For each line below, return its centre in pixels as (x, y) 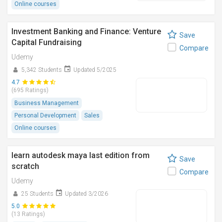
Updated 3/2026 (86, 194)
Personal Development (45, 115)
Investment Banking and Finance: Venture (86, 31)
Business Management (47, 103)
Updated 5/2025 (95, 70)
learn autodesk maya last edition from (81, 155)
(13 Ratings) (28, 214)
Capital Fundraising (47, 42)
